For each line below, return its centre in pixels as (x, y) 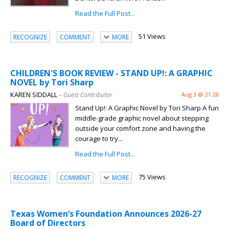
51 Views (152, 37)
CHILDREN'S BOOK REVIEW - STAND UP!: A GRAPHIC (111, 73)
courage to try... (99, 139)
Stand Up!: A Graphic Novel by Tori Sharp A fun (147, 108)
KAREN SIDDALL (34, 95)
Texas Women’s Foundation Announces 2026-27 (106, 214)
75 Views (152, 177)
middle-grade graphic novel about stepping (142, 118)
